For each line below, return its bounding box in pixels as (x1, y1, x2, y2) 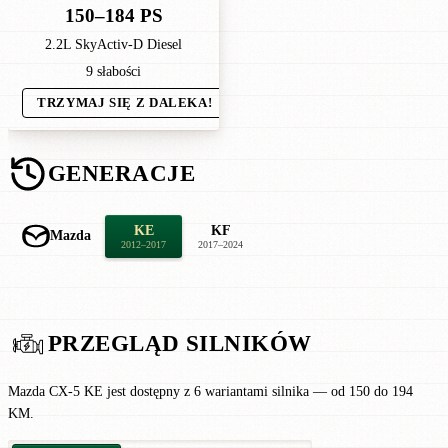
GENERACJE (48, 161, 196, 186)
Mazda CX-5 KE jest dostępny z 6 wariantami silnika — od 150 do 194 (8, 383, 413, 399)
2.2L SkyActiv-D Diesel (45, 36, 182, 52)
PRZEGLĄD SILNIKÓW (48, 331, 312, 356)
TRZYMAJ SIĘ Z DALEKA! (37, 96, 213, 110)
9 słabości (86, 64, 141, 79)
